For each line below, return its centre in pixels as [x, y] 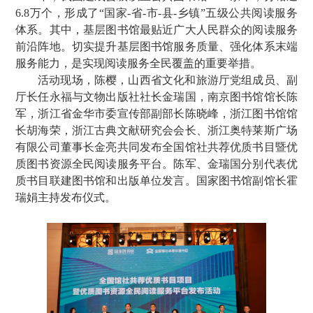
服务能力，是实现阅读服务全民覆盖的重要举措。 [138, 63]
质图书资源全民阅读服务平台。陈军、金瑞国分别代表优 [156, 164]
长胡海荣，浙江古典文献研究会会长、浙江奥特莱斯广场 [156, 130]
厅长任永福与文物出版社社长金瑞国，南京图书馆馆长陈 [156, 97]
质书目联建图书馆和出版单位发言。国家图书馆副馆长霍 [156, 181]
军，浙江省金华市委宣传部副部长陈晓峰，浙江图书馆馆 [156, 114]
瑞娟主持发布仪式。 [66, 197]
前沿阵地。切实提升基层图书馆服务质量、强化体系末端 [156, 46]
